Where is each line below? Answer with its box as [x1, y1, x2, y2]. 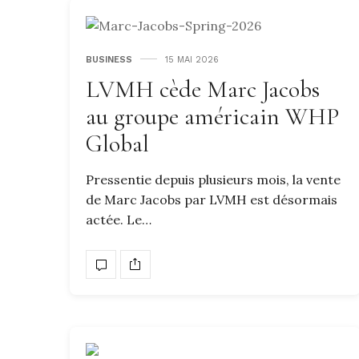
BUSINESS [86, 54, 132, 65]
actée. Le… [86, 211, 151, 228]
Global [86, 128, 149, 159]
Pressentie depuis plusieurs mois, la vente [86, 171, 341, 188]
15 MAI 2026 [165, 54, 219, 65]
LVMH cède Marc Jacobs [86, 74, 320, 104]
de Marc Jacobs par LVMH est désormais [86, 191, 337, 208]
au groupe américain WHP [86, 101, 339, 131]
